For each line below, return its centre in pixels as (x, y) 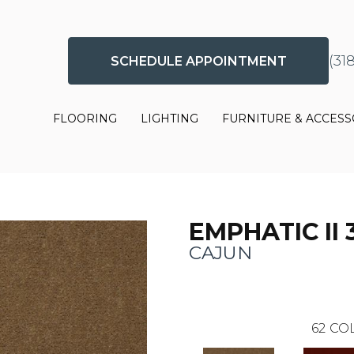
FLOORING (85, 119)
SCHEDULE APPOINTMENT (198, 61)
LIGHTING (170, 119)
